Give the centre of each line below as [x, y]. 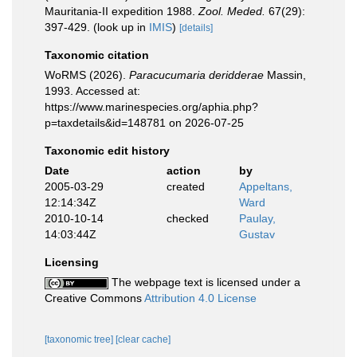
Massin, [285, 75]
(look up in [120, 27]
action [183, 171]
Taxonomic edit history [107, 151]
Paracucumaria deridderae [196, 75]
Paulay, [257, 218]
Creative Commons [94, 298]
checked [187, 218]
